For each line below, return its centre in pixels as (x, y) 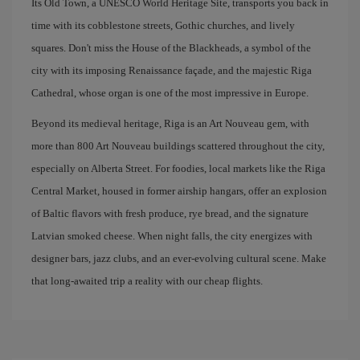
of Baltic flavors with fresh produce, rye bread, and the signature (170, 213)
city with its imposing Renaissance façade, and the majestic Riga (172, 70)
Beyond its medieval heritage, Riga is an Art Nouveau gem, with (170, 123)
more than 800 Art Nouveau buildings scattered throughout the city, (178, 146)
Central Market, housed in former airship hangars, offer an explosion (179, 191)
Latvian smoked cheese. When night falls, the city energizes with (172, 236)
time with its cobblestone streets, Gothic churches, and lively (163, 25)
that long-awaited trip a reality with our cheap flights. (147, 281)
